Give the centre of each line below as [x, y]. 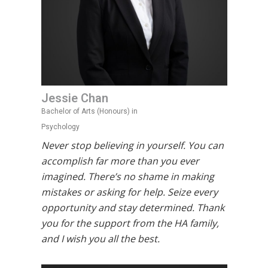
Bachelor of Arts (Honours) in [89, 111]
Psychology [60, 127]
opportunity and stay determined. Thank [133, 208]
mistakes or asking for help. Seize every [129, 192]
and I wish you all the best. [100, 239]
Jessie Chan [74, 98]
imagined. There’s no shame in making [127, 176]
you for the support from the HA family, [130, 223]
